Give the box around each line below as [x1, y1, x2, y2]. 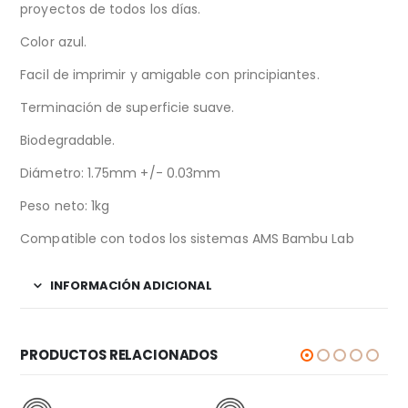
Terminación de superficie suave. [20, 98, 235, 117]
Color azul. [20, 33, 87, 52]
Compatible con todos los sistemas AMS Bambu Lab [20, 229, 354, 249]
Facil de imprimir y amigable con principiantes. [20, 66, 320, 85]
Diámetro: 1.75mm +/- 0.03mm [20, 164, 221, 183]
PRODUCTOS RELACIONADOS [20, 345, 219, 365]
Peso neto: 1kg [20, 197, 110, 216]
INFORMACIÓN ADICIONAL [50, 277, 213, 295]
